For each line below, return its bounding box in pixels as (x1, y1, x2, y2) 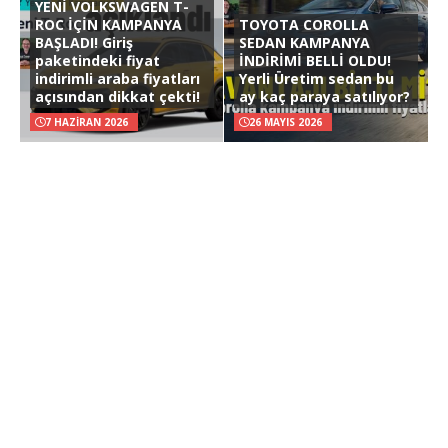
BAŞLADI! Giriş (35, 32, 133, 52)
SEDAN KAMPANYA (239, 32, 370, 52)
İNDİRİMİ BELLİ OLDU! (239, 50, 391, 70)
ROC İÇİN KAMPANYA (35, 14, 182, 34)
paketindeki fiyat (35, 50, 160, 70)
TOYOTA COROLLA (239, 14, 369, 34)
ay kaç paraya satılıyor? (239, 86, 410, 106)
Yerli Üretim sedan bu (239, 68, 394, 88)
